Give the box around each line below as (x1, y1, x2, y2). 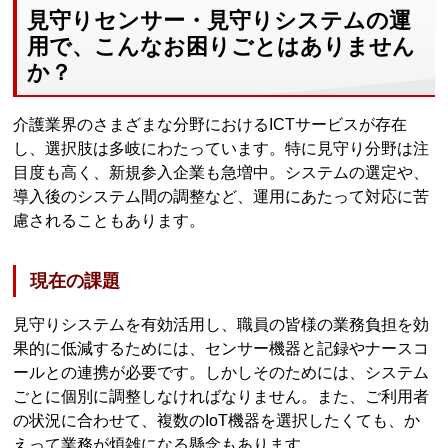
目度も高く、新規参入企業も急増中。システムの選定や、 (13, 163, 430, 181)
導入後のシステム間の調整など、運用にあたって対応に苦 (13, 187, 430, 205)
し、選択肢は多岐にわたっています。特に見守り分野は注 (13, 139, 430, 157)
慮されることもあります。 (13, 211, 206, 229)
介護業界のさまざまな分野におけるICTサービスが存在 (13, 115, 408, 133)
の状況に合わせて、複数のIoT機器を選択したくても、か (13, 412, 421, 430)
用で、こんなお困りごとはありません (27, 33, 416, 59)
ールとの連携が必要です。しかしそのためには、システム (13, 364, 430, 382)
